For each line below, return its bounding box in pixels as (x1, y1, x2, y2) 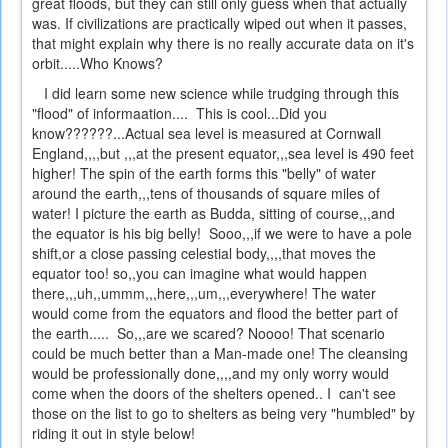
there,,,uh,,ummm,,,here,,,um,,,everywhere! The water (32, 283, 376, 304)
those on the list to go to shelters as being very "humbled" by (32, 403, 415, 424)
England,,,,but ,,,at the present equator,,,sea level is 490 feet (32, 143, 414, 164)
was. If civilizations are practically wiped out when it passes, (32, 13, 407, 34)
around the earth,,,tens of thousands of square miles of (32, 183, 380, 204)
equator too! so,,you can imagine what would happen (32, 263, 367, 284)
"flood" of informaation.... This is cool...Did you (32, 103, 327, 124)
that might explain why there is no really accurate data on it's (32, 33, 414, 54)
